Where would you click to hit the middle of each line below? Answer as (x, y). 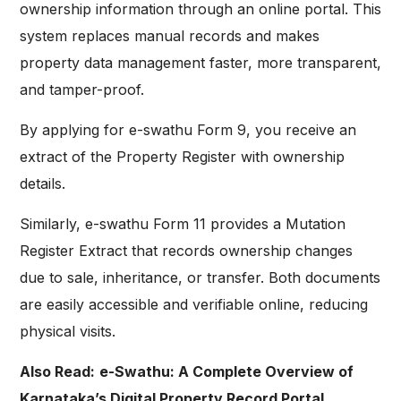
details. (43, 184)
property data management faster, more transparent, (200, 63)
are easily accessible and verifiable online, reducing (194, 305)
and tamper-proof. (82, 90)
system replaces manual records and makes (170, 36)
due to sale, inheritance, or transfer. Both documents (200, 278)
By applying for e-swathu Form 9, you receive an (188, 130)
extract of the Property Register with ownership (182, 157)
